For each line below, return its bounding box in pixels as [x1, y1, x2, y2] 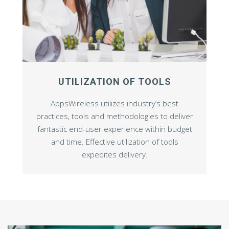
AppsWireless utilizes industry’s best [51, 98, 178, 109]
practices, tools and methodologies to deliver [36, 111, 193, 122]
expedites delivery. [81, 149, 148, 160]
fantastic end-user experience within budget [37, 124, 192, 134]
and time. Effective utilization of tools [51, 136, 178, 147]
